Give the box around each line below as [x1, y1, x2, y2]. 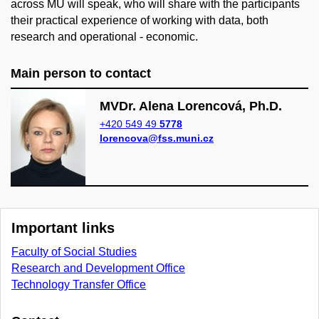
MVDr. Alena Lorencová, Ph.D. [100, 99, 282, 114]
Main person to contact [11, 66, 151, 81]
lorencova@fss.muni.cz [100, 132, 214, 145]
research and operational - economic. [11, 31, 198, 43]
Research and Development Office [11, 262, 185, 275]
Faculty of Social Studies [11, 246, 137, 258]
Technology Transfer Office [11, 278, 146, 291]
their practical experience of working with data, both [11, 14, 268, 27]
